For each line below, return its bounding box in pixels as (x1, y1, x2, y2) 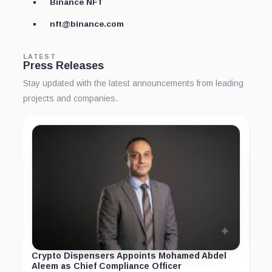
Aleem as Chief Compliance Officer (32, 260, 182, 271)
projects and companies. (23, 93, 118, 104)
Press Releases (23, 59, 104, 72)
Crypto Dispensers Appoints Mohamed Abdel (32, 250, 226, 260)
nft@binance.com (50, 19, 124, 29)
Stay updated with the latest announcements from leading (23, 78, 243, 89)
